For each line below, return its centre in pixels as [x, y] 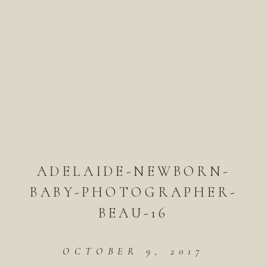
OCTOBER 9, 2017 [133, 251]
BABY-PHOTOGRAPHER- [133, 192]
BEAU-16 [133, 213]
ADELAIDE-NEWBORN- [133, 171]
